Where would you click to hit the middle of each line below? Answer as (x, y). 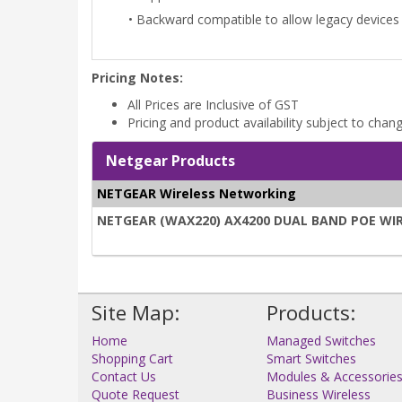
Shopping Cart (132, 358)
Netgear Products (170, 160)
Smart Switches (311, 358)
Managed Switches (321, 340)
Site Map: (135, 312)
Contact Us (124, 376)
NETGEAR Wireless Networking (197, 193)
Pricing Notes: (137, 77)
